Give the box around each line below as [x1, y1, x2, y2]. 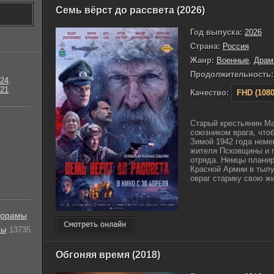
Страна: [190, 42, 220, 51]
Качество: [190, 88, 229, 97]
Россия [223, 42, 249, 51]
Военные [217, 56, 249, 65]
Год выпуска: [190, 28, 242, 37]
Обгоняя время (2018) [56, 249, 160, 260]
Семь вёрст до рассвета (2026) [56, 5, 205, 15]
